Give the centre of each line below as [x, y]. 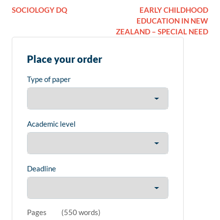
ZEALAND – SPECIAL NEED [162, 32]
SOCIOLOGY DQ [40, 10]
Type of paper [49, 79]
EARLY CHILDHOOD [174, 10]
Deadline [41, 169]
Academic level [51, 124]
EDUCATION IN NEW [172, 21]
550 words [81, 212]
